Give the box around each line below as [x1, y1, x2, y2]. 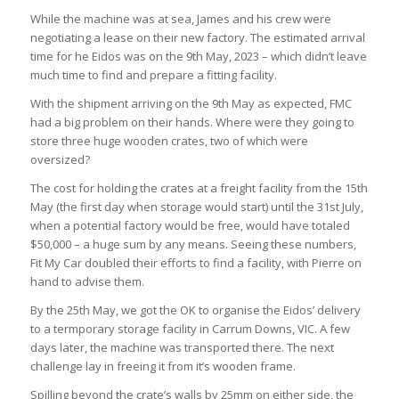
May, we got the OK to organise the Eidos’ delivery [89, 301, 361, 318]
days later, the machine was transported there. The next [29, 338, 334, 355]
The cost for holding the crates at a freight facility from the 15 [29, 179, 357, 196]
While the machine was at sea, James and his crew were [29, 10, 331, 27]
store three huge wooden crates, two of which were [29, 132, 308, 149]
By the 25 [29, 301, 79, 318]
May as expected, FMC [228, 94, 352, 111]
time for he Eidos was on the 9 [29, 47, 192, 64]
